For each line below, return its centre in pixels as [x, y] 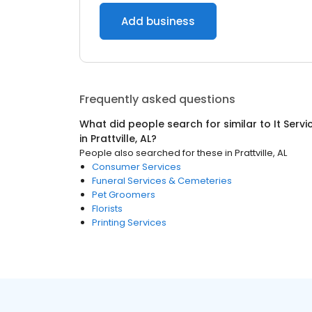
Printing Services [129, 223]
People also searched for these [151, 153]
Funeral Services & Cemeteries [162, 181]
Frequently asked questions [157, 99]
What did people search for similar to [177, 124]
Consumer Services [136, 167]
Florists [107, 209]
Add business [158, 21]
